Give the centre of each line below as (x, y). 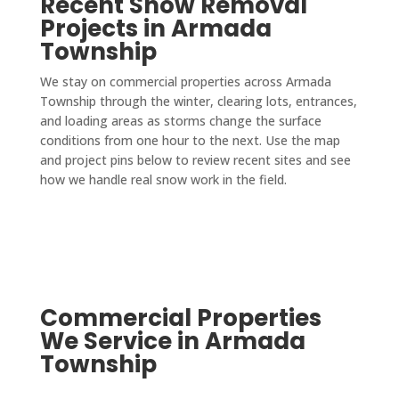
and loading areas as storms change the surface (180, 120)
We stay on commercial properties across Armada (185, 81)
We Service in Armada (172, 341)
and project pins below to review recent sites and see (195, 159)
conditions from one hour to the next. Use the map (190, 140)
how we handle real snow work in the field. (163, 179)
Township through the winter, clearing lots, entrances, (198, 101)
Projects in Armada (155, 28)
